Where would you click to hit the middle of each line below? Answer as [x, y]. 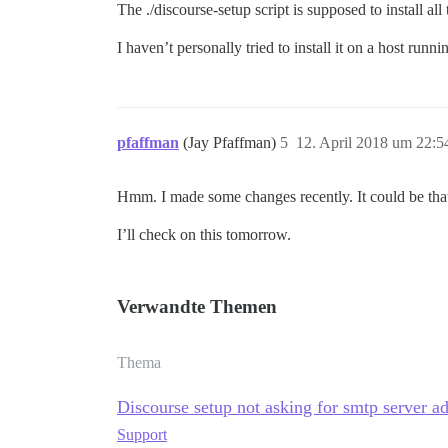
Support [142, 434]
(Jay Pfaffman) [231, 142]
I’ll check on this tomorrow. [204, 234]
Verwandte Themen [197, 306]
